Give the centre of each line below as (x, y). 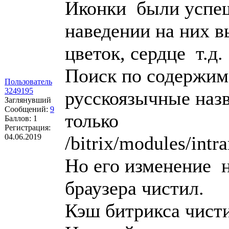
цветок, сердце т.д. (144, 53)
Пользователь (28, 81)
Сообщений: (27, 109)
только (92, 120)
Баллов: (19, 118)
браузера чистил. (134, 188)
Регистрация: (28, 127)
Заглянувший (28, 100)
